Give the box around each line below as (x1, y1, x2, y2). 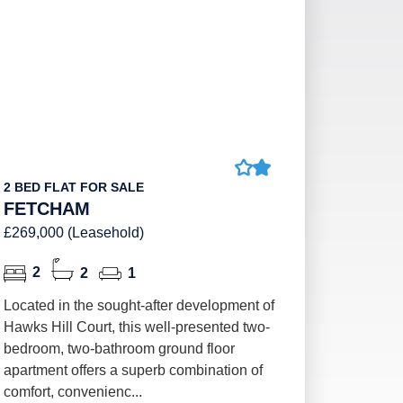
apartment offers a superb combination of (3, 363, 263, 378)
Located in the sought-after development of (3, 298, 274, 313)
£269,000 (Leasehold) (3, 225, 144, 240)
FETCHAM (3, 199, 90, 219)
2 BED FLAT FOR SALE (3, 180, 144, 194)
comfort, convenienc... (3, 384, 142, 399)
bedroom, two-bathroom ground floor (3, 341, 235, 356)
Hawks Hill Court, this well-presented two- (3, 319, 270, 335)
